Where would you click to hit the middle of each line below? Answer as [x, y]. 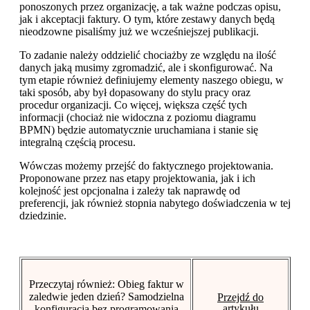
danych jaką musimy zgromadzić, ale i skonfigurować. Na [146, 67]
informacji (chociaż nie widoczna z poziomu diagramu [138, 117]
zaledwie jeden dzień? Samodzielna [106, 296]
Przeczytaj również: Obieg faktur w [106, 284]
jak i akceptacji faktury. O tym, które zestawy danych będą [147, 19]
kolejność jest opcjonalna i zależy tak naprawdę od [130, 190]
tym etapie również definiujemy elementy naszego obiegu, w [152, 80]
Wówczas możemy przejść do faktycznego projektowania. [146, 165]
